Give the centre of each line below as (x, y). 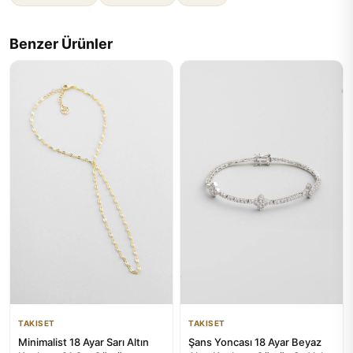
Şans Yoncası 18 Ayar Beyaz (255, 342)
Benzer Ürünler (61, 44)
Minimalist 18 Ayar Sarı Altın (84, 342)
